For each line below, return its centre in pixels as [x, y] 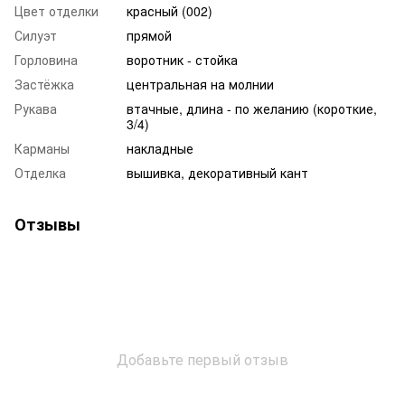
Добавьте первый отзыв [202, 359]
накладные [160, 148]
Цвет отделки [57, 11]
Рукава [36, 108]
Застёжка [44, 84]
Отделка [40, 173]
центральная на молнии [200, 84]
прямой [149, 35]
